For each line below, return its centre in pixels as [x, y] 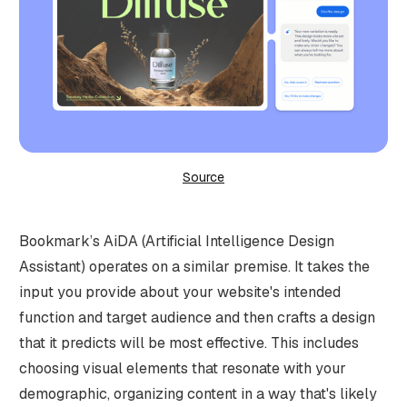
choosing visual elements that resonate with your [182, 368]
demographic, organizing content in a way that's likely [198, 393]
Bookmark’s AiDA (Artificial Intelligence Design [176, 241]
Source [203, 177]
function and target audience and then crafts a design [197, 317]
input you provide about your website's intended [179, 292]
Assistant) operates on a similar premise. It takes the [194, 266]
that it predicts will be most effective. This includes [189, 342]
